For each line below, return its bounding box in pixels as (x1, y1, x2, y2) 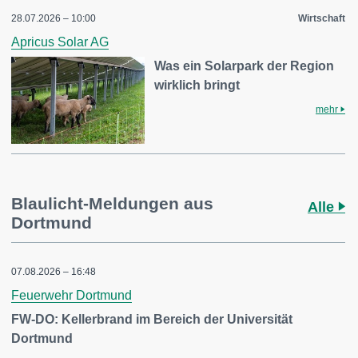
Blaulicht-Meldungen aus (11, 194, 213, 213)
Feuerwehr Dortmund (11, 288, 132, 303)
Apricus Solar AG (11, 34, 109, 49)
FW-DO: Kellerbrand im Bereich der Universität (11, 312, 292, 327)
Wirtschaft (298, 12, 345, 24)
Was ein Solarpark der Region (154, 58, 335, 73)
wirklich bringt (154, 78, 241, 92)
